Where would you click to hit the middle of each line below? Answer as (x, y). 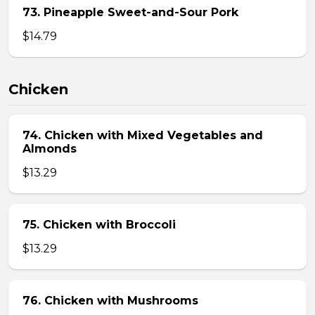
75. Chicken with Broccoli (99, 225)
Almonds (50, 149)
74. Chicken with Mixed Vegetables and (143, 135)
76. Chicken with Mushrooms (110, 301)
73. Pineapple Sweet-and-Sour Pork (130, 12)
